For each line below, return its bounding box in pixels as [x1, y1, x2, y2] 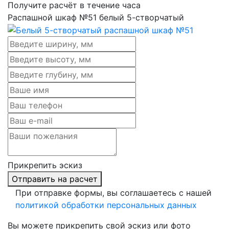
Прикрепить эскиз [8, 160, 82, 171]
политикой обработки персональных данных [15, 200, 197, 211]
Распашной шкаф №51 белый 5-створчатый [8, 12, 184, 22]
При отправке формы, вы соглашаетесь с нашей [15, 188, 212, 198]
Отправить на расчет [12, 174, 98, 185]
